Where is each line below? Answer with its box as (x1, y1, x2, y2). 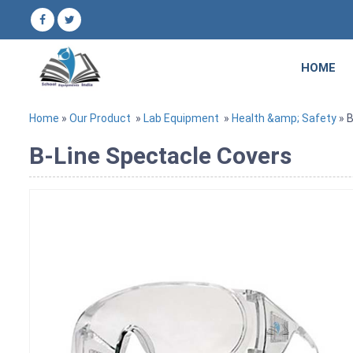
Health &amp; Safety (232, 112, 336, 125)
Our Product (69, 112, 131, 125)
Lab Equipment (143, 112, 219, 125)
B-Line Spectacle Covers (29, 142, 292, 170)
